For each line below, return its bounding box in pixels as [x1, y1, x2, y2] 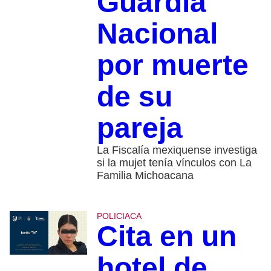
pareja [96, 111, 183, 144]
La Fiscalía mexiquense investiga [96, 143, 257, 156]
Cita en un [96, 220, 237, 252]
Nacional [96, 17, 218, 50]
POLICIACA [96, 211, 142, 221]
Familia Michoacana [96, 169, 194, 181]
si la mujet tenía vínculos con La [96, 156, 252, 169]
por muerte [96, 48, 249, 81]
